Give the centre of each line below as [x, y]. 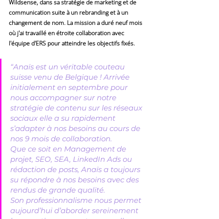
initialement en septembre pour [70, 87]
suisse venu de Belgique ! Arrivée [71, 77]
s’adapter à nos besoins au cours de [76, 128]
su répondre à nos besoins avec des [76, 179]
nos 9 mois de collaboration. [62, 138]
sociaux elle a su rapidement [64, 118]
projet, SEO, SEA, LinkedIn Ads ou [72, 159]
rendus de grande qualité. [58, 190]
